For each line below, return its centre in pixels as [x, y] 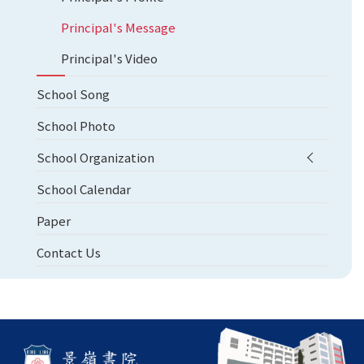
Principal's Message [118, 27]
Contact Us [69, 252]
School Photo [76, 126]
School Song [73, 94]
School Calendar [84, 189]
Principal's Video [109, 58]
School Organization [95, 157]
